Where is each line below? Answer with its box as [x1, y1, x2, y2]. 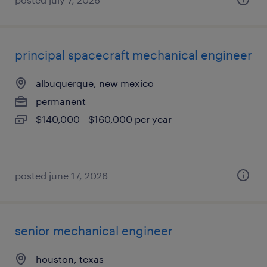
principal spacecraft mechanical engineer [15, 48, 252, 62]
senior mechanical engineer [15, 223, 173, 238]
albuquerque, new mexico [36, 77, 154, 89]
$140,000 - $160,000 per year [36, 113, 172, 125]
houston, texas [36, 253, 104, 265]
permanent [36, 95, 86, 107]
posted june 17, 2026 [15, 170, 108, 181]
